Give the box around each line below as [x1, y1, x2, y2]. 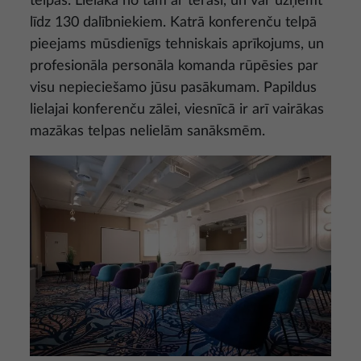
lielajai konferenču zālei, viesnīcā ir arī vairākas [30, 102, 324, 117]
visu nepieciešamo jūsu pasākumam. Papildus [30, 80, 317, 95]
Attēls [29, 157, 62, 171]
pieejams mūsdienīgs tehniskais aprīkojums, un [30, 36, 324, 52]
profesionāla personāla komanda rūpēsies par [30, 58, 318, 73]
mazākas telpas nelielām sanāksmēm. [30, 123, 265, 139]
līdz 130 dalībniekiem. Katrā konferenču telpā [30, 15, 317, 30]
